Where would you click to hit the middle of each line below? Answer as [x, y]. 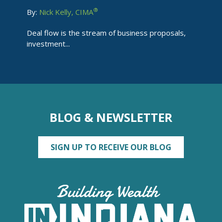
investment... [48, 44]
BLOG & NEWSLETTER [111, 117]
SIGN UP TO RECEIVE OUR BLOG [111, 147]
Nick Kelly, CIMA [66, 12]
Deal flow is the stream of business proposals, [106, 33]
